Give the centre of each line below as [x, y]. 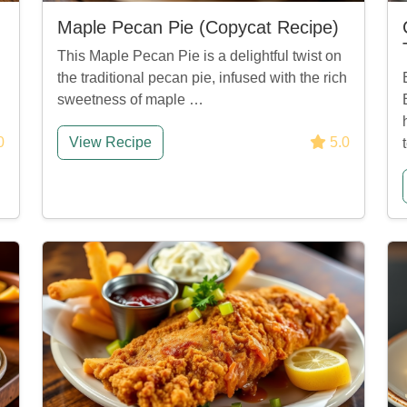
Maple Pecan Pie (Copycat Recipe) [198, 27]
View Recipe [110, 142]
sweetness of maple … [130, 99]
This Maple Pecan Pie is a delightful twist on [199, 56]
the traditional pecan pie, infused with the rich [202, 78]
